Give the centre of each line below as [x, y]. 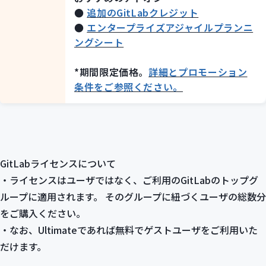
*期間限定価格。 [112, 72]
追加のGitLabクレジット [143, 13]
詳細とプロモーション [198, 72]
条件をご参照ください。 [129, 87]
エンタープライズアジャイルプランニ [170, 28]
